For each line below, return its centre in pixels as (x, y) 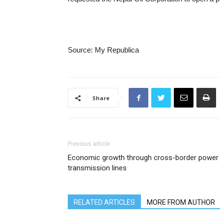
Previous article (89, 144)
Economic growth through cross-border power (143, 158)
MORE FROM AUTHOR (181, 202)
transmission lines (97, 168)
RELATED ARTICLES (104, 202)
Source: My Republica (103, 50)
